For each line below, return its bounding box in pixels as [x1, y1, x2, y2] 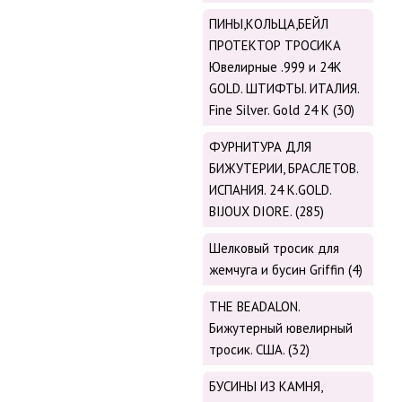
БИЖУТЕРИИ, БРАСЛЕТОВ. [209, 160, 358, 178]
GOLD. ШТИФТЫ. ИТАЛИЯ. [209, 80, 359, 98]
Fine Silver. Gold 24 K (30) [209, 101, 354, 119]
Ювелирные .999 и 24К [209, 58, 342, 76]
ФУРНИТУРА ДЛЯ [209, 138, 311, 156]
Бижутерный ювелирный [209, 319, 353, 337]
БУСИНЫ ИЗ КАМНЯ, [209, 378, 322, 396]
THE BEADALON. [209, 298, 300, 316]
